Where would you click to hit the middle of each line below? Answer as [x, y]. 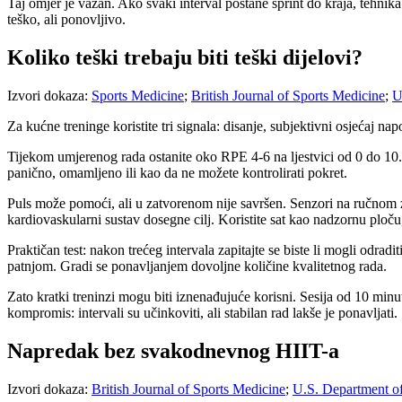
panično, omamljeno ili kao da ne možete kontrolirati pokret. [177, 173]
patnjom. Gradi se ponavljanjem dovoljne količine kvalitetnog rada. [197, 267]
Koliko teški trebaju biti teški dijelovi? [185, 58]
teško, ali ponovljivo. [66, 20]
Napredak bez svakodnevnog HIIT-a [173, 351]
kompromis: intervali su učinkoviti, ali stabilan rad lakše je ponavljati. [202, 313]
